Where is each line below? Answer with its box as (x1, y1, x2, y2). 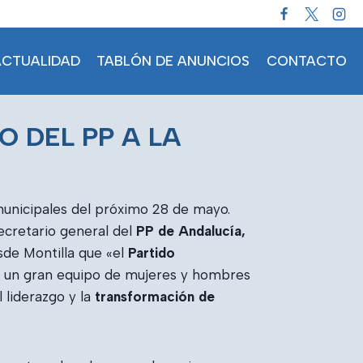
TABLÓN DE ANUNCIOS (96, 52, 250, 69)
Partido (128, 245, 175, 261)
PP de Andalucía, (136, 223, 246, 239)
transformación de (95, 288, 215, 305)
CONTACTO (266, 52, 347, 69)
